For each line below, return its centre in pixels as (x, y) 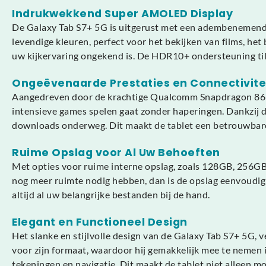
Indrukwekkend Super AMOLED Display (122, 14)
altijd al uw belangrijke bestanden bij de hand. (111, 195)
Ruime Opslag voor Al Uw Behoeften (116, 153)
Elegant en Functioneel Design (100, 222)
